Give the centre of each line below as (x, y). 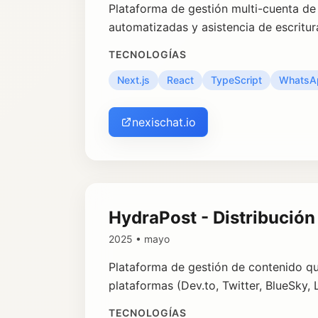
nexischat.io (164, 122)
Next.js (133, 80)
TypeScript (236, 80)
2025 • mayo (139, 239)
